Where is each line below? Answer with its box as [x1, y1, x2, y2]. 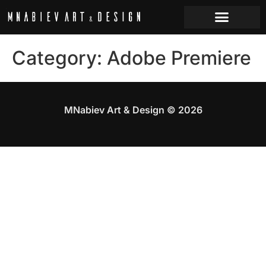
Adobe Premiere [107, 46, 251, 69]
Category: [12, 46, 107, 69]
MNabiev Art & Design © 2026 [64, 104, 202, 116]
